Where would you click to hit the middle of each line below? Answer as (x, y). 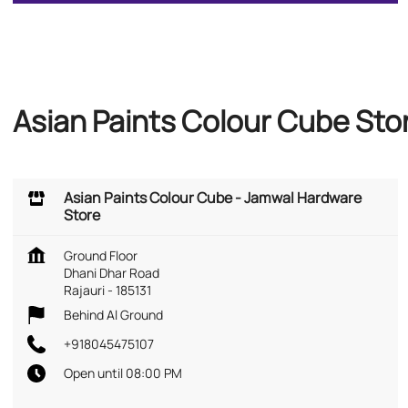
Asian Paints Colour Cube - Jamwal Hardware (213, 197)
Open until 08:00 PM (123, 372)
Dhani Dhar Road (112, 272)
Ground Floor (101, 255)
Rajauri (84, 290)
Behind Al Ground (113, 314)
